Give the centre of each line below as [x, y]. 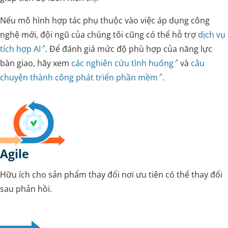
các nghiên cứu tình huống [122, 63]
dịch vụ [212, 34]
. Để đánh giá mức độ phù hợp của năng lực [129, 49]
